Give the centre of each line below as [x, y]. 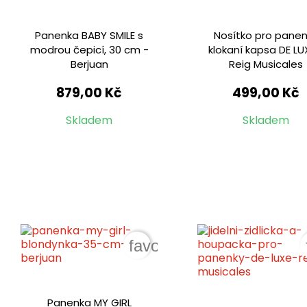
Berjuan [89, 64]
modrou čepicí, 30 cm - [89, 50]
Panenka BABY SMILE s [89, 36]
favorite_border [184, 245]
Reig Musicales [266, 64]
